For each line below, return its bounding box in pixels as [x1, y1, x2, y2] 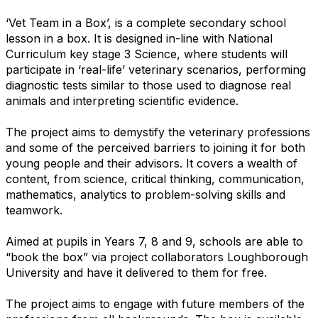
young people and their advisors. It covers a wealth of [6, 156, 297, 170]
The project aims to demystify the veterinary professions [6, 125, 310, 139]
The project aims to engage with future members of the [6, 297, 305, 311]
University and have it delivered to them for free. [6, 265, 267, 280]
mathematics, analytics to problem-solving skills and [6, 187, 285, 202]
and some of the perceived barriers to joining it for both [6, 141, 305, 155]
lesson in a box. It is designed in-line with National [6, 31, 273, 45]
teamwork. [6, 203, 62, 217]
